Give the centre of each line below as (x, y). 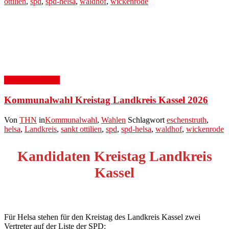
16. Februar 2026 (32, 80)
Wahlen (113, 120)
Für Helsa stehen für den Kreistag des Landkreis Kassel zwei (102, 217)
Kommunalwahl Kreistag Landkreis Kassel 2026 (106, 100)
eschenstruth (187, 120)
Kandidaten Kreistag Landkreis (114, 156)
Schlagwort (147, 120)
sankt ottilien (81, 129)
